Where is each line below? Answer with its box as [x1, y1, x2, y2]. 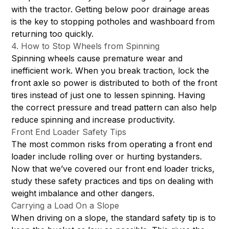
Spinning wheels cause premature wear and [11, 53, 183, 64]
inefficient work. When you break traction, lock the [11, 65, 210, 76]
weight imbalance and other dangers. [11, 188, 155, 199]
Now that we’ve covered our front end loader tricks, [11, 164, 215, 174]
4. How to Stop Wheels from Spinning [11, 41, 160, 52]
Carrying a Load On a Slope [11, 200, 120, 211]
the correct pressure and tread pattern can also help [11, 102, 217, 113]
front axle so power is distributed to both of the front [11, 78, 218, 88]
